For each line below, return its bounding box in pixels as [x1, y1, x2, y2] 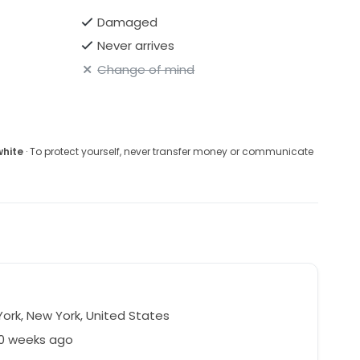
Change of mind [97, 60, 195, 78]
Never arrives [97, 37, 175, 55]
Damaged [97, 13, 158, 31]
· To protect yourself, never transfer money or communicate [22, 144, 313, 158]
